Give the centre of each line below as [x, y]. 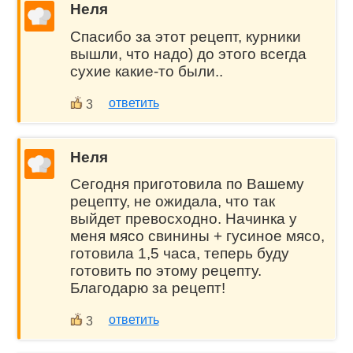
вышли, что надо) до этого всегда [188, 54]
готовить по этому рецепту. [165, 271]
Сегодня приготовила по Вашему [187, 184]
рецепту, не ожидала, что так [172, 202]
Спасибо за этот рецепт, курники [185, 36]
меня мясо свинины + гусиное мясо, [197, 236]
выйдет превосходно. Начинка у [183, 219]
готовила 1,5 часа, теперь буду [179, 254]
